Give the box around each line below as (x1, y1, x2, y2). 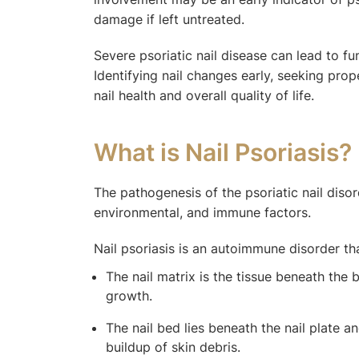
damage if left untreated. (94, 10, 248, 27)
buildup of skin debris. (106, 338, 240, 355)
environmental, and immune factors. (94, 204, 315, 220)
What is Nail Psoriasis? (94, 137, 352, 167)
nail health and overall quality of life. (94, 87, 314, 103)
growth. (106, 287, 152, 304)
